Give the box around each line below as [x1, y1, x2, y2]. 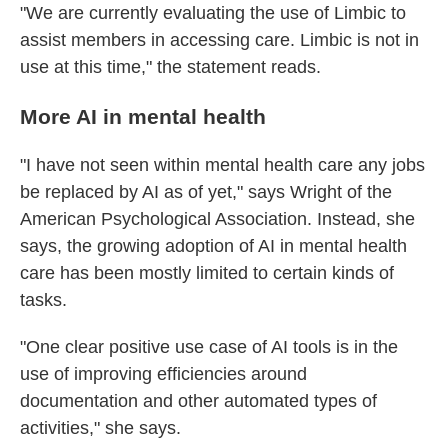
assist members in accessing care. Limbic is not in [20, 30, 419, 50]
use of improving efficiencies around [20, 364, 307, 384]
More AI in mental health [20, 105, 266, 128]
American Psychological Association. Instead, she [20, 209, 415, 229]
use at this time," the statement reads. [20, 57, 321, 77]
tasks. [20, 290, 67, 310]
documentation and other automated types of [20, 391, 377, 411]
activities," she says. [20, 418, 181, 438]
